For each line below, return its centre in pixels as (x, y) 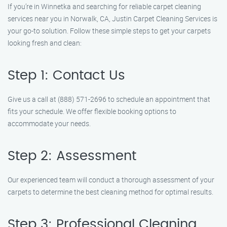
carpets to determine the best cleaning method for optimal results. (110, 192)
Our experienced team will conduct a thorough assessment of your (111, 180)
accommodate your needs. (49, 123)
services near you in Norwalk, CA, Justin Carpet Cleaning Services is (112, 18)
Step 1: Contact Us (66, 75)
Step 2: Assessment (72, 156)
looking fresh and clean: (45, 43)
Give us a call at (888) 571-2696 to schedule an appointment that (109, 99)
